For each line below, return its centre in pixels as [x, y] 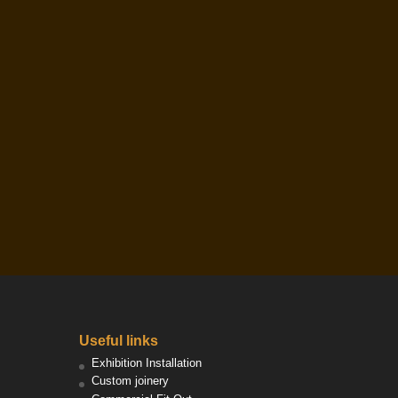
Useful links [119, 340]
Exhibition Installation [147, 362]
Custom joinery [131, 381]
